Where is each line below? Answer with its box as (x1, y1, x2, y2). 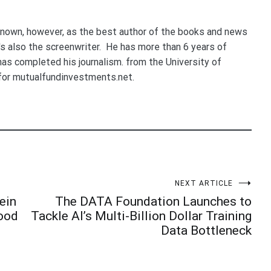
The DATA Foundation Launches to (55, 194, 252, 209)
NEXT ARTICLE (175, 179, 233, 188)
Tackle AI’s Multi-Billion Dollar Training (31, 209, 252, 224)
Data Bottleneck (161, 223, 252, 238)
